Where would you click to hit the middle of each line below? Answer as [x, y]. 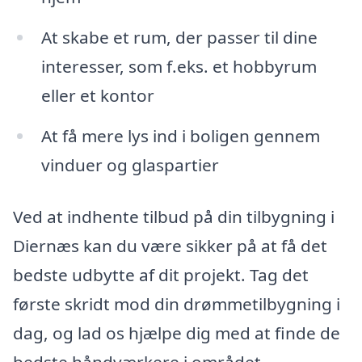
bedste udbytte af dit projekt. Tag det [161, 274]
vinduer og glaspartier [130, 164]
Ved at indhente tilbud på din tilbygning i [174, 216]
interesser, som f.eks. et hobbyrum [179, 67]
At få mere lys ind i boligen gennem [180, 135]
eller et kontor [97, 96]
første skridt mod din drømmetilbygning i [177, 303]
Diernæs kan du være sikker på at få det [170, 245]
